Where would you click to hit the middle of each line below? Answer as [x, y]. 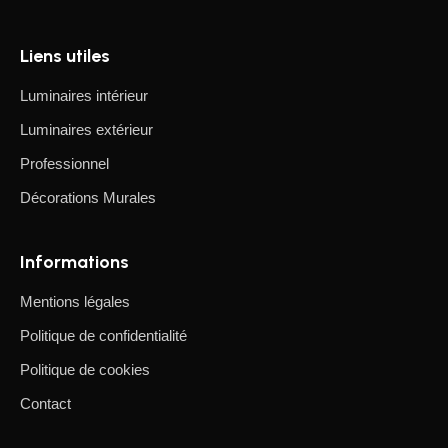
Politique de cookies [85, 370]
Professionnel [64, 164]
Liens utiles [65, 56]
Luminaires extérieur [86, 130]
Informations [74, 262]
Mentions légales [75, 302]
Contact [45, 404]
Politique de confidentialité [103, 336]
